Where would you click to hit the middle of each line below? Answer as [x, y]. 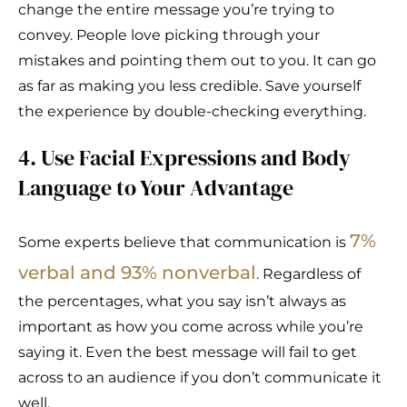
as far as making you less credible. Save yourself [189, 86]
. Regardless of [308, 274]
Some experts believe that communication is [184, 243]
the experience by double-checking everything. [192, 112]
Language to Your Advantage [156, 188]
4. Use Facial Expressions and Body [184, 158]
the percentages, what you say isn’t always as [182, 302]
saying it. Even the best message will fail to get [188, 352]
